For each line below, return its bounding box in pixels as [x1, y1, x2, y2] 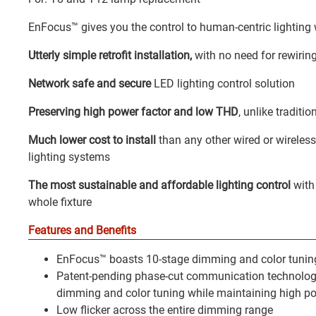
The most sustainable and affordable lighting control [28, 178, 291, 192]
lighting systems [28, 150, 110, 164]
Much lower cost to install [28, 133, 156, 147]
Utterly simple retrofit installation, [28, 48, 192, 62]
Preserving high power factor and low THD [28, 104, 238, 119]
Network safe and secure [28, 76, 151, 90]
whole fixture [28, 195, 92, 209]
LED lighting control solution [151, 76, 295, 90]
